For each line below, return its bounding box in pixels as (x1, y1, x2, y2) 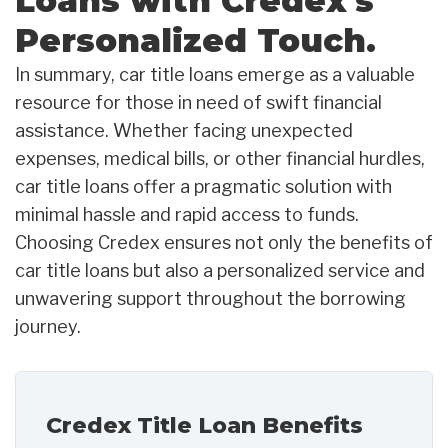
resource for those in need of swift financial (15, 91, 382, 113)
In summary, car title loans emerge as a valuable (15, 63, 415, 85)
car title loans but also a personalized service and (15, 259, 425, 281)
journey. (15, 315, 81, 337)
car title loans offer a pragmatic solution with (15, 175, 392, 197)
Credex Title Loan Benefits (46, 411, 363, 439)
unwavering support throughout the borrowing (15, 287, 406, 309)
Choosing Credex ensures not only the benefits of (15, 231, 433, 253)
